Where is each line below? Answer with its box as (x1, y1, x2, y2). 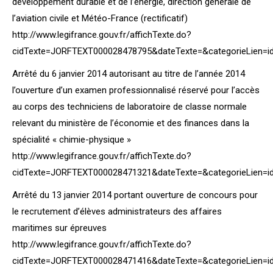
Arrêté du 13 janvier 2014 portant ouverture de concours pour (12, 190, 258, 200)
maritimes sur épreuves (12, 222, 107, 233)
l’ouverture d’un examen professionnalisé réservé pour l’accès (12, 85, 260, 96)
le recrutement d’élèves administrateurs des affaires (12, 206, 222, 217)
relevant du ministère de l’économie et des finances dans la (12, 118, 249, 129)
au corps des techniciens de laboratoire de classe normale (12, 101, 247, 112)
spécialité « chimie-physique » (12, 134, 131, 145)
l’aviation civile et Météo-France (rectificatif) (12, 13, 188, 24)
